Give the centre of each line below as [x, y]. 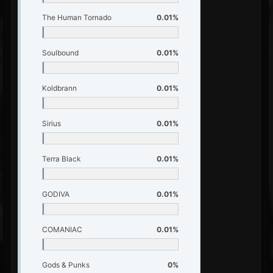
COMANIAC [62, 229]
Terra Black [62, 159]
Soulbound [60, 53]
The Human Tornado [77, 17]
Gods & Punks [66, 265]
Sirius [51, 123]
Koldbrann [59, 88]
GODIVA [56, 194]
